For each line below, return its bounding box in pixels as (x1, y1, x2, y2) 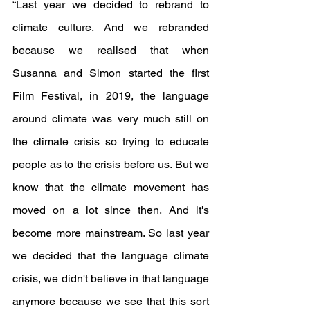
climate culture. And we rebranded (12, 21, 209, 35)
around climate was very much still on (12, 112, 209, 126)
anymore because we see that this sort (12, 295, 209, 309)
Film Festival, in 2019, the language (12, 89, 209, 103)
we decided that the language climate (12, 249, 209, 263)
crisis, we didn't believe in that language (12, 272, 209, 286)
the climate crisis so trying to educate (12, 135, 209, 149)
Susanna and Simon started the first (12, 66, 209, 80)
